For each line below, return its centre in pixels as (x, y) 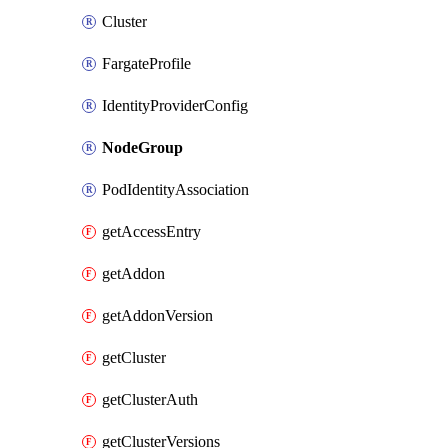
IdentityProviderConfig (175, 105)
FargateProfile (146, 63)
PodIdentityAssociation (175, 189)
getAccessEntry (151, 231)
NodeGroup (142, 147)
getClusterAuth (150, 399)
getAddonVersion (157, 315)
